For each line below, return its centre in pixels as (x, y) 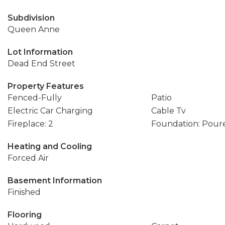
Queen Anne (34, 29)
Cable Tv (168, 111)
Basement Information (55, 181)
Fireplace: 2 (30, 124)
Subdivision (31, 18)
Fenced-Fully (35, 98)
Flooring (25, 215)
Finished (24, 192)
